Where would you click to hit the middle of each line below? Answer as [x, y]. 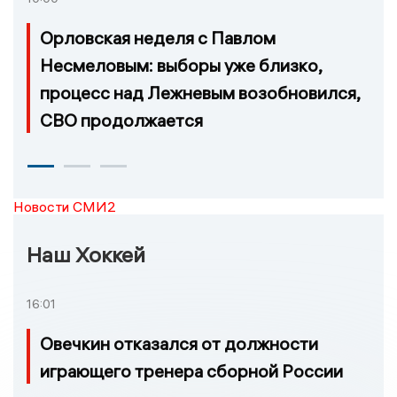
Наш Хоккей [86, 254]
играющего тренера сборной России [191, 370]
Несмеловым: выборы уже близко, [181, 65]
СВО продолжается [121, 120]
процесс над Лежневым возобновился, [200, 92]
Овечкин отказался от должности [179, 343]
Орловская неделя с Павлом [158, 37]
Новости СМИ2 [65, 206]
